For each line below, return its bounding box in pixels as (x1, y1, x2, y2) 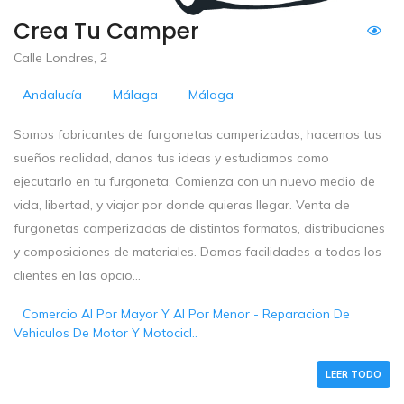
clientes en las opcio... (14, 266, 141, 283)
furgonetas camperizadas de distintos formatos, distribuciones (14, 219, 385, 236)
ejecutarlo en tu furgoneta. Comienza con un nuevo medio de (14, 172, 375, 189)
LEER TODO (326, 367, 381, 381)
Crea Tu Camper (14, 14, 199, 47)
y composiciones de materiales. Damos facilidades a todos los (14, 243, 381, 260)
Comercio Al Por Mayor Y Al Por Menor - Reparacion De (23, 305, 351, 322)
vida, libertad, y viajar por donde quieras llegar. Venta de (14, 196, 350, 213)
